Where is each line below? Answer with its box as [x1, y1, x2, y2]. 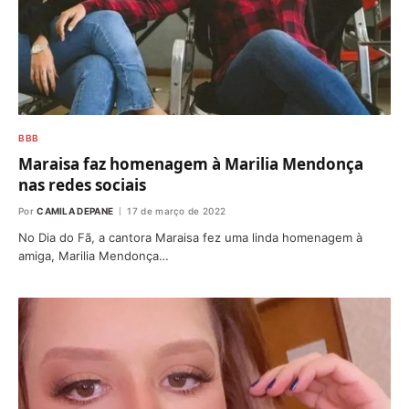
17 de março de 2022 [127, 205, 226, 217]
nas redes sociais [18, 174, 146, 196]
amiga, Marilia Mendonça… [18, 248, 169, 264]
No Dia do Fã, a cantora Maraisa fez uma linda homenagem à [18, 230, 362, 246]
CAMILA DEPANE [37, 205, 114, 217]
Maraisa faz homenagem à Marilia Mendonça [18, 153, 363, 175]
